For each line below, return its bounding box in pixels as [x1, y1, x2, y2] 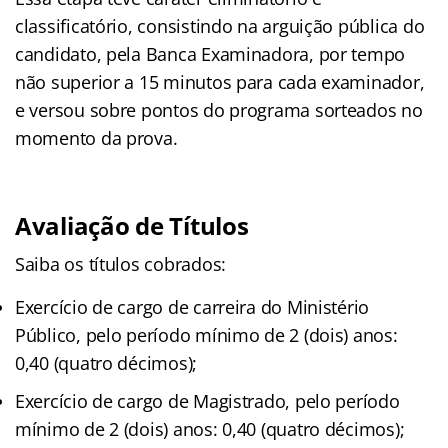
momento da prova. [15, 125, 178, 150]
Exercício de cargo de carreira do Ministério [15, 294, 370, 319]
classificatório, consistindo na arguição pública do [15, 13, 425, 38]
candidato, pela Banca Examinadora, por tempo [15, 41, 406, 66]
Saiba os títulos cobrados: [15, 251, 226, 276]
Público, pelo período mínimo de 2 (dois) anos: [15, 322, 398, 347]
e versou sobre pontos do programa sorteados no [15, 97, 423, 122]
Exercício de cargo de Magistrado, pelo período [15, 388, 400, 413]
